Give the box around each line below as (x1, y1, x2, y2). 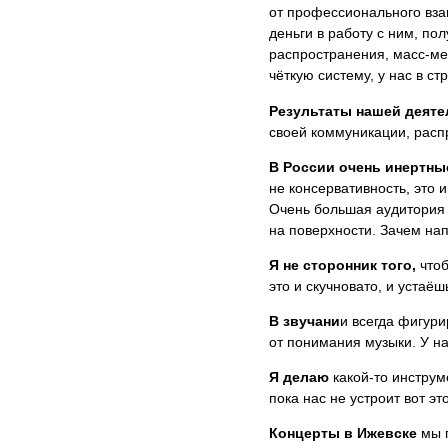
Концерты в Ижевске (268, 424, 417, 441)
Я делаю (268, 368, 329, 385)
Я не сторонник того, (268, 256, 416, 273)
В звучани (268, 312, 340, 329)
